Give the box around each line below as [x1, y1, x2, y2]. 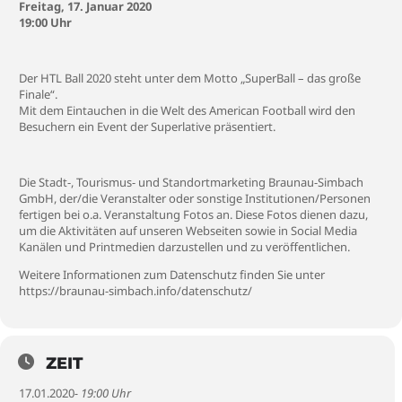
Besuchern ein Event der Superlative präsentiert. [19, 118, 275, 135]
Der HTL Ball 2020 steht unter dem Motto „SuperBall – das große [19, 70, 361, 86]
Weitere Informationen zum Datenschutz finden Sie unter [19, 267, 325, 283]
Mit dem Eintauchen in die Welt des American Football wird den [19, 102, 355, 118]
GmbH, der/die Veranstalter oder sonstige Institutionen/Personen [19, 190, 371, 206]
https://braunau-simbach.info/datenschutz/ [19, 283, 252, 299]
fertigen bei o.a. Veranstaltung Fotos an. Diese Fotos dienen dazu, [19, 206, 368, 223]
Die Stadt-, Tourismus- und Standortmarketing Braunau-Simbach [19, 174, 363, 190]
